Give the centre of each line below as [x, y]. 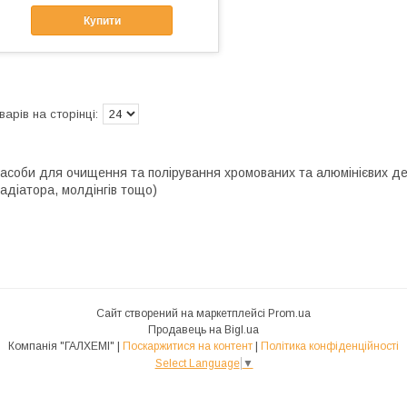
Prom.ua [289, 314]
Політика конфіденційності [330, 347]
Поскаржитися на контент [188, 347]
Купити [102, 20]
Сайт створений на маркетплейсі [182, 314]
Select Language [197, 363]
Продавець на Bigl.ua [203, 330]
